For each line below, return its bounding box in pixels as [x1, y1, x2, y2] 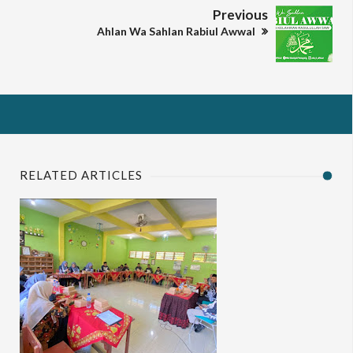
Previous [213, 6, 268, 23]
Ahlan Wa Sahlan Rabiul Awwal [97, 24, 258, 38]
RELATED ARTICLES [20, 168, 143, 182]
